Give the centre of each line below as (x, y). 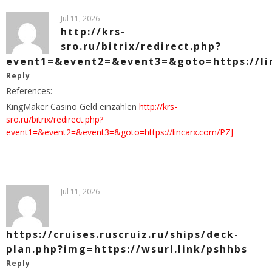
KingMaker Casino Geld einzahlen (73, 106)
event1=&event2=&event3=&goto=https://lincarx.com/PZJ (120, 132)
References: (29, 90)
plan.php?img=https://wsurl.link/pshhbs (127, 249)
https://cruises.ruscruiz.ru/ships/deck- (123, 234)
